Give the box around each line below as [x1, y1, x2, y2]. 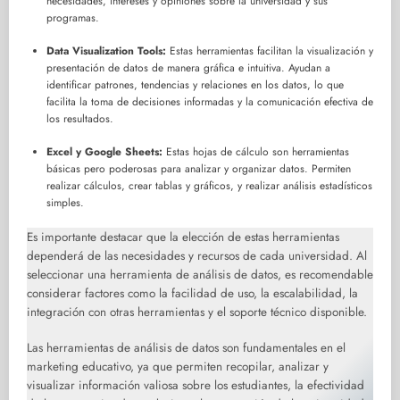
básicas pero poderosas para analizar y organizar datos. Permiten [46, 161, 351, 178]
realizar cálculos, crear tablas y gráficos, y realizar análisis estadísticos [46, 178, 372, 195]
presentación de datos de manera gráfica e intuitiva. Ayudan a [46, 60, 330, 77]
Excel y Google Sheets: [46, 144, 162, 161]
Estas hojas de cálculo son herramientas [162, 144, 349, 161]
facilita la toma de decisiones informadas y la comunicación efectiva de [46, 94, 373, 111]
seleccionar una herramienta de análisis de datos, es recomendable [27, 266, 373, 284]
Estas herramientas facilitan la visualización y [166, 43, 373, 60]
